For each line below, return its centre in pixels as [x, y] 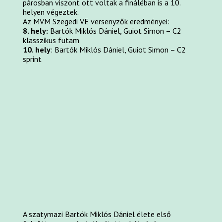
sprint [32, 59]
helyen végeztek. [51, 12]
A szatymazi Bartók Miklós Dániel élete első [97, 214]
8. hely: [36, 31]
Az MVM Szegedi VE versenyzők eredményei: [96, 22]
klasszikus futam [51, 40]
